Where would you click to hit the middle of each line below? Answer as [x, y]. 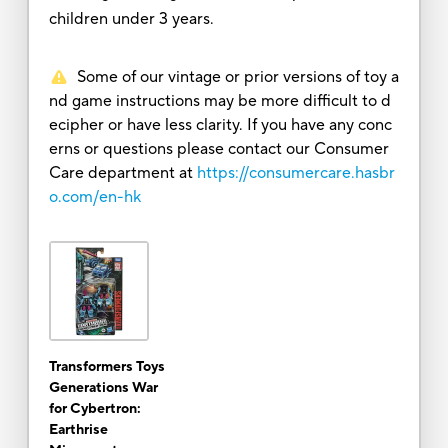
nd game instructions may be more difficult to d [219, 100]
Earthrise [78, 429]
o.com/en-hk [94, 196]
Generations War [103, 387]
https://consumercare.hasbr [295, 172]
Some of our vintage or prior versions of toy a [237, 76]
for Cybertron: [94, 408]
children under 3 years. [131, 18]
